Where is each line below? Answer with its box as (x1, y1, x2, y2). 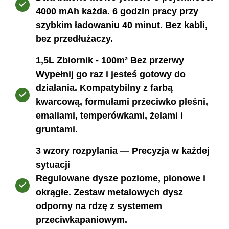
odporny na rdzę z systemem (36, 201, 162, 212)
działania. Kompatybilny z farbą (36, 83, 173, 94)
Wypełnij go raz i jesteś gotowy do (36, 69, 186, 80)
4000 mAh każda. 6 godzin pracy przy (36, 6, 198, 17)
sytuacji (36, 159, 70, 170)
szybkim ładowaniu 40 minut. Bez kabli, (36, 20, 208, 31)
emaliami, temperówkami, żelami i (36, 110, 183, 121)
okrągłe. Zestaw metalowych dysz (36, 187, 183, 198)
